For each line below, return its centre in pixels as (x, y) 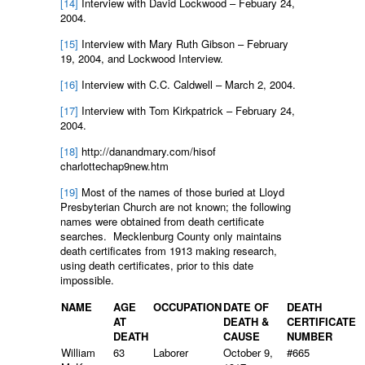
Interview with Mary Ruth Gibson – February (183, 43)
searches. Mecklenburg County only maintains (171, 235)
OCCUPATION (187, 306)
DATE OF (246, 306)
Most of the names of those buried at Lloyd (181, 191)
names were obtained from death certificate (162, 221)
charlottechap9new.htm (114, 165)
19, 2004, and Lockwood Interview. (142, 58)
